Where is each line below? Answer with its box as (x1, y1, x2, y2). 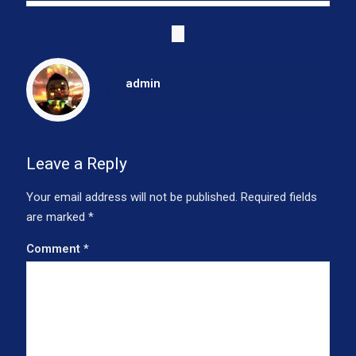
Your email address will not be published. (26, 190, 238, 205)
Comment (26, 242, 83, 257)
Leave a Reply (26, 154, 127, 174)
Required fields (241, 190, 317, 205)
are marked (26, 210, 88, 225)
